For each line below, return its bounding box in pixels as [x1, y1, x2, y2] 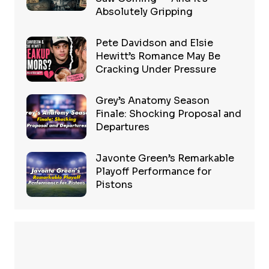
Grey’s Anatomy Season [95, 94, 210, 107]
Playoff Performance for [95, 165, 211, 178]
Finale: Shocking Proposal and [95, 107, 241, 121]
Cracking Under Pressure [95, 63, 216, 76]
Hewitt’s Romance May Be [95, 50, 220, 63]
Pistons [95, 178, 133, 192]
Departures [95, 121, 150, 134]
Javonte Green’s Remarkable [95, 152, 234, 165]
